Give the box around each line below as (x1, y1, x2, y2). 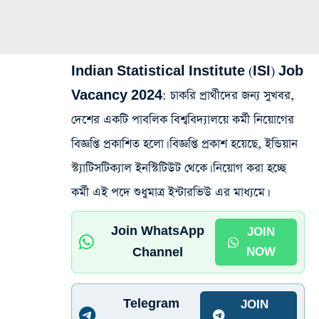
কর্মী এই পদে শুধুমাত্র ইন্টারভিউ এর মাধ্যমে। (71, 184, 267, 202)
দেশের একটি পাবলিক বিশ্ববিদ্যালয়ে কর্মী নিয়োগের (71, 112, 294, 129)
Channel (132, 245, 184, 261)
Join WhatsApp (111, 224, 205, 239)
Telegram (123, 296, 180, 312)
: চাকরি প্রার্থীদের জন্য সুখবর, (162, 88, 294, 105)
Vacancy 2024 (71, 88, 162, 105)
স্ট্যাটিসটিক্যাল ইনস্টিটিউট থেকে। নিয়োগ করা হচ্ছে (71, 160, 286, 177)
